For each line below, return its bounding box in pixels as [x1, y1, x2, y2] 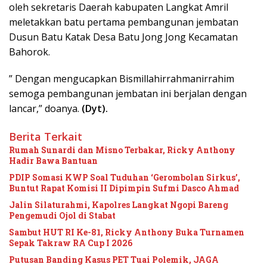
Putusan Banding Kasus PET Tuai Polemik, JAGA [9, 254, 219, 266]
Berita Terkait [9, 129, 82, 144]
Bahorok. [9, 45, 52, 59]
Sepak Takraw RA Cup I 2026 [9, 237, 132, 249]
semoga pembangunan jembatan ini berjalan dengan [9, 87, 247, 101]
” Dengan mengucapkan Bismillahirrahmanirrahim [9, 72, 234, 86]
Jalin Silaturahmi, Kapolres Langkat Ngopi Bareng [9, 199, 228, 211]
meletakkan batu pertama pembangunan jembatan [9, 15, 238, 29]
